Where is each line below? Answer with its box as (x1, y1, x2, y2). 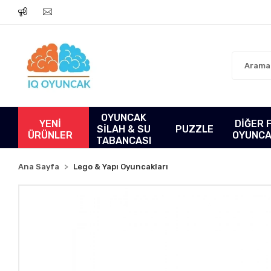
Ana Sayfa (18, 162, 60, 171)
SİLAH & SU (97, 123, 151, 135)
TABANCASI (96, 135, 152, 146)
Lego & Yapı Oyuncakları (73, 162, 169, 171)
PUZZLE (175, 123, 214, 135)
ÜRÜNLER (27, 129, 73, 141)
